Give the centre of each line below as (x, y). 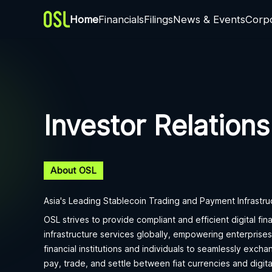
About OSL (74, 171)
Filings (158, 19)
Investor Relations (157, 125)
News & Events (209, 19)
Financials (121, 19)
